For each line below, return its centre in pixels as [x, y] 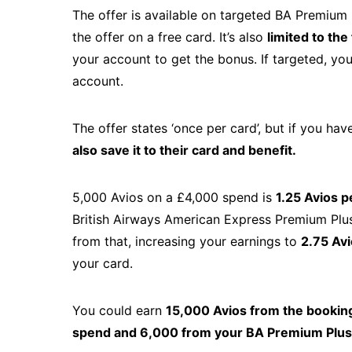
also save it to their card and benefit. [184, 150]
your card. [103, 263]
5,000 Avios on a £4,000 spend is [174, 197]
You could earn [119, 310]
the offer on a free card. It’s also [170, 37]
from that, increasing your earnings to [187, 241]
